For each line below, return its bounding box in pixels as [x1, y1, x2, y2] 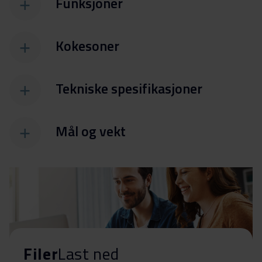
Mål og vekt [56, 120, 126, 142]
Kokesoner [56, 35, 119, 57]
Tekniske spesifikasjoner [56, 78, 202, 99]
